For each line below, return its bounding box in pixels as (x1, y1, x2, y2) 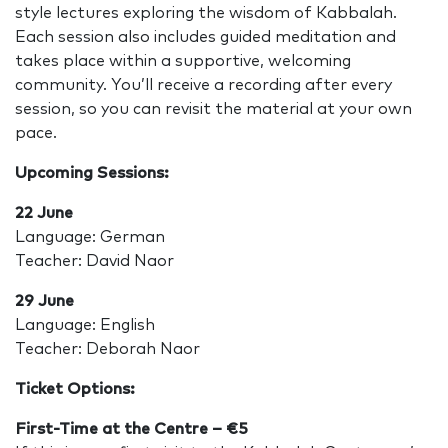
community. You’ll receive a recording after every (15, 77, 392, 94)
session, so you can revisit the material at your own (15, 101, 412, 118)
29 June (15, 293, 74, 310)
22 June (15, 205, 73, 222)
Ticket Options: (15, 381, 135, 398)
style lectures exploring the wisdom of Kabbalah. (15, 5, 397, 22)
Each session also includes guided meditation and (15, 29, 396, 46)
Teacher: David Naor (15, 253, 174, 270)
